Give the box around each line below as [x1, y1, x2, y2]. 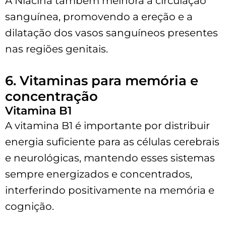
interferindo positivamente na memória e [5, 184, 214, 196]
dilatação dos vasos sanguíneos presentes [5, 26, 218, 39]
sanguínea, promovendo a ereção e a [5, 10, 193, 23]
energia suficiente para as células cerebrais [5, 135, 219, 148]
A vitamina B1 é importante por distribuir [5, 119, 210, 132]
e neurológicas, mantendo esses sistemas [5, 151, 215, 164]
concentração [5, 88, 98, 104]
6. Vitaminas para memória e [5, 72, 198, 89]
